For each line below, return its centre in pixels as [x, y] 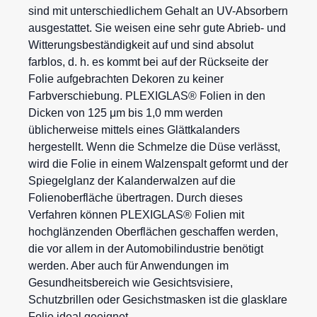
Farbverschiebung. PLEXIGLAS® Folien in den [147, 96]
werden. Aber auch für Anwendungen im [128, 265]
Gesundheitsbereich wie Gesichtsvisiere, [131, 282]
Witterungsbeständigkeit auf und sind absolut [141, 45]
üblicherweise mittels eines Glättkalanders [134, 129]
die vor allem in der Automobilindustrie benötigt [146, 248]
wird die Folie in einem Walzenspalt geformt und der [158, 163]
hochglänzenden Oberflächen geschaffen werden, [153, 231]
